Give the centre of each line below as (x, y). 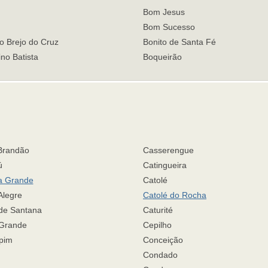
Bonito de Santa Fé (179, 42)
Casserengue (168, 150)
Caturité (158, 210)
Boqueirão (162, 57)
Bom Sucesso (169, 27)
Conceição (163, 240)
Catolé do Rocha (175, 195)
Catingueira (165, 165)
